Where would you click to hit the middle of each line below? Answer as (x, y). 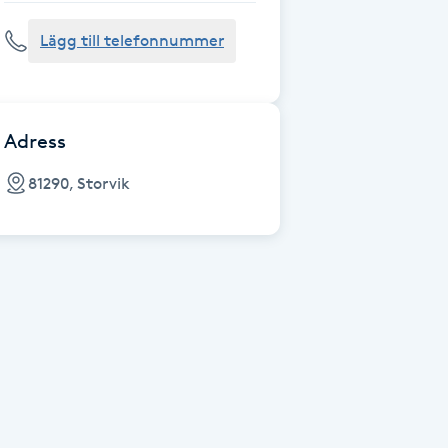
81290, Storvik (79, 183)
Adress (35, 141)
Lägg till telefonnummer (132, 40)
